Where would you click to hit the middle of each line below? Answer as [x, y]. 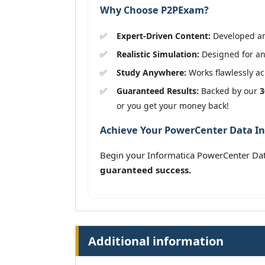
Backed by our [229, 91]
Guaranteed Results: [158, 91]
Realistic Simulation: [158, 54]
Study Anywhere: [151, 72]
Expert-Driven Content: [164, 35]
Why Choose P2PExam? [154, 10]
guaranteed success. [146, 170]
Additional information [156, 241]
